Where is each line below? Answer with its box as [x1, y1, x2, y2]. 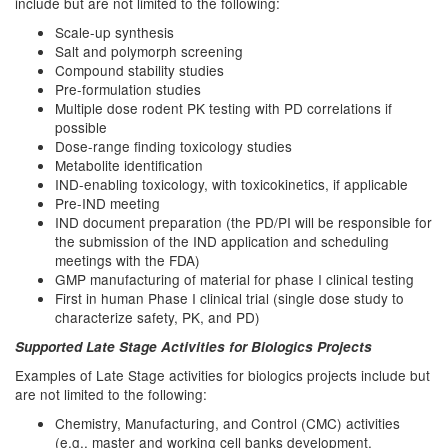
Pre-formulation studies [55, 79, 201, 99]
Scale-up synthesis [55, 22, 174, 42]
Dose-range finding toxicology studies [55, 136, 292, 156]
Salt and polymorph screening [55, 41, 243, 61]
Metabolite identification [55, 155, 203, 175]
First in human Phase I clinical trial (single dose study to [55, 288, 404, 308]
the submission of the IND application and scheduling [55, 231, 389, 251]
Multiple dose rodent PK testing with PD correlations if [55, 98, 392, 118]
